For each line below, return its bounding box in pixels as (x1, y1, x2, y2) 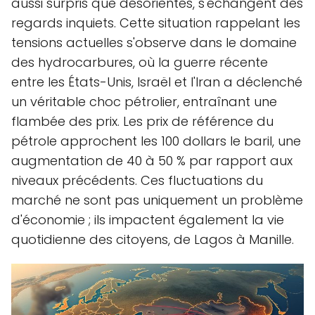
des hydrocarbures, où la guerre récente (11, 53, 268, 72)
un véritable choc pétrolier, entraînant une (11, 93, 277, 111)
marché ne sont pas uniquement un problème (11, 191, 303, 210)
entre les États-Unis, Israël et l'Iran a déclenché (11, 73, 302, 91)
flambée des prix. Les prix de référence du (11, 112, 274, 131)
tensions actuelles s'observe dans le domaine (11, 34, 297, 52)
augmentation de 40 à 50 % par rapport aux (11, 152, 292, 170)
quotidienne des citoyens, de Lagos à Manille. (11, 231, 294, 249)
